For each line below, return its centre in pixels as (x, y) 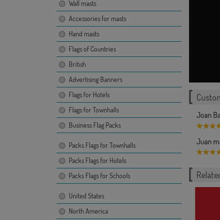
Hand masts (84, 34)
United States (86, 196)
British (77, 64)
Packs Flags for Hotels (97, 160)
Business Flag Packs (95, 125)
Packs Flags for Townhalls (102, 145)
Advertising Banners (95, 79)
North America (88, 211)
